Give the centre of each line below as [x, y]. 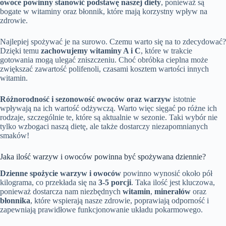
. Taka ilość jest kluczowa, [173, 183]
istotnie [183, 99]
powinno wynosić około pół [167, 174]
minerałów [173, 192]
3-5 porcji [115, 183]
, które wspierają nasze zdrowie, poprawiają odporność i [120, 201]
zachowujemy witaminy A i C [91, 51]
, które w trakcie [166, 51]
